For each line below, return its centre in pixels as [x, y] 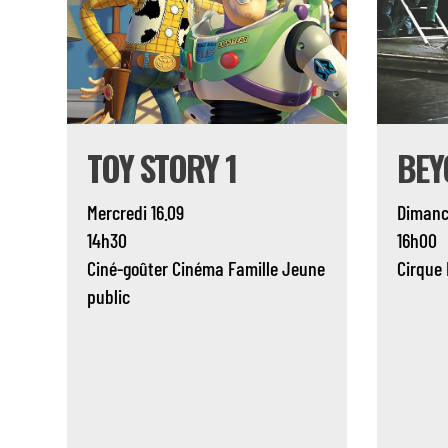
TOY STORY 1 [162, 168]
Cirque [420, 268]
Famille [253, 268]
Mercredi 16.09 [136, 212]
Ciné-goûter [128, 268]
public [109, 296]
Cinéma [198, 268]
